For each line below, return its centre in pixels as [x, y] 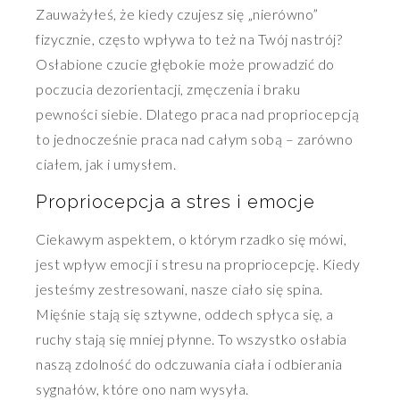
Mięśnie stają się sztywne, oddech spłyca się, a [185, 313]
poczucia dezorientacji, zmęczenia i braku [168, 89]
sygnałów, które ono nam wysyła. [142, 388]
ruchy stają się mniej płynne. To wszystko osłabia [192, 338]
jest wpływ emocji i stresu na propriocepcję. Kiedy [198, 263]
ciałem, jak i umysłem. [106, 164]
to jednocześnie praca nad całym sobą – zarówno [194, 139]
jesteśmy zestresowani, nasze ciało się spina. [179, 288]
